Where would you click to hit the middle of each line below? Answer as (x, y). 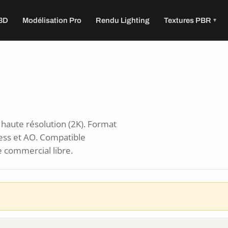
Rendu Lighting (123, 20)
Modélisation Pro (52, 20)
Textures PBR (188, 20)
